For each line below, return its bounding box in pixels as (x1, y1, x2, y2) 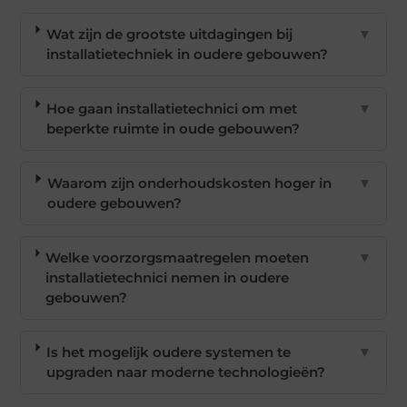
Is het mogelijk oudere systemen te (46, 343, 292, 362)
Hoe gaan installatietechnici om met (46, 100, 298, 118)
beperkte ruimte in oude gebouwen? (46, 120, 301, 138)
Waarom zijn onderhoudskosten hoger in (47, 174, 333, 193)
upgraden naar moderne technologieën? (46, 363, 326, 382)
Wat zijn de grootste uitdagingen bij (46, 25, 293, 44)
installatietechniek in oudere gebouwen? (46, 45, 329, 64)
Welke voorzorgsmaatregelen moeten (45, 249, 310, 267)
